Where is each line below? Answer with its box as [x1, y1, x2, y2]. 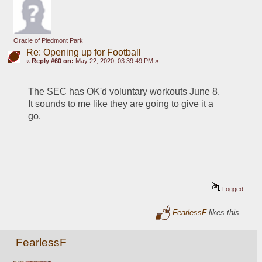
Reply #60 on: [31, 57, 74, 65]
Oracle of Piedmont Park [13, 37, 83, 44]
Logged [220, 185, 244, 193]
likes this [206, 208, 240, 217]
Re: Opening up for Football [26, 47, 141, 58]
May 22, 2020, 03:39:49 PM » [73, 57, 158, 65]
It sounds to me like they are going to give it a [28, 99, 214, 109]
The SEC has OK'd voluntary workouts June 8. [28, 87, 223, 97]
